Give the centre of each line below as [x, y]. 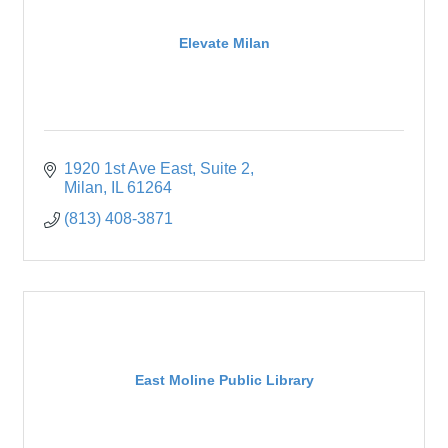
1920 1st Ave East [128, 169]
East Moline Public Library [224, 379]
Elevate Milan [224, 42]
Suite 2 [225, 169]
